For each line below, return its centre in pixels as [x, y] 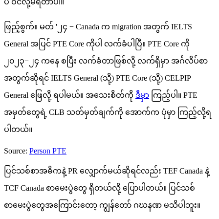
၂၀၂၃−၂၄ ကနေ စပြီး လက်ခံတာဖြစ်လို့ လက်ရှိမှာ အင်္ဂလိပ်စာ [106, 61]
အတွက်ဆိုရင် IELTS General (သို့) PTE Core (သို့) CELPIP [97, 78]
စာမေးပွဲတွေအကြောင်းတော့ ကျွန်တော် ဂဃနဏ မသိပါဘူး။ [102, 205]
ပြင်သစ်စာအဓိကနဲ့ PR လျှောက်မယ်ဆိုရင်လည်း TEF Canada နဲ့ [107, 171]
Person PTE [48, 151]
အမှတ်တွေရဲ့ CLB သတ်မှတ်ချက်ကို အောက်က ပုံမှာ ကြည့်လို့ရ [108, 112]
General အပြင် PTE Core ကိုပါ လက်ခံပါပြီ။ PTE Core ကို [97, 44]
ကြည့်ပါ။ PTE [173, 95]
